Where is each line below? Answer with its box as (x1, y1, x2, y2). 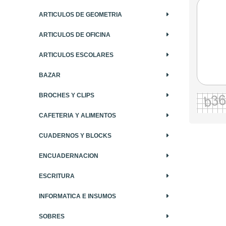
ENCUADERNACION (39, 152, 98, 159)
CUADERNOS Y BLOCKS (39, 132, 111, 139)
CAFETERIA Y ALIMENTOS (39, 111, 116, 119)
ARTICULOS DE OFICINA (39, 31, 110, 38)
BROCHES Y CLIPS (39, 91, 94, 99)
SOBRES (39, 212, 65, 220)
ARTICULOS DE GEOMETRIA (39, 11, 122, 18)
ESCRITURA (39, 172, 75, 180)
